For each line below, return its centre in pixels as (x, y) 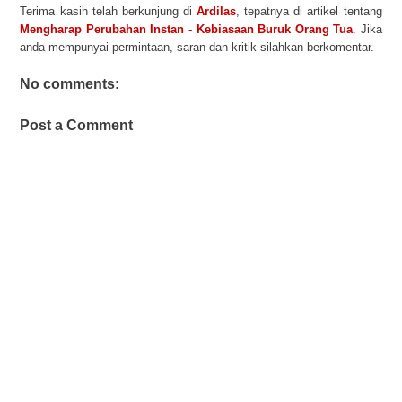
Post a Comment (77, 126)
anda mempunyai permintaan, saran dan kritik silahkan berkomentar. (197, 48)
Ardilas (217, 12)
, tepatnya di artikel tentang (309, 12)
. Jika (367, 30)
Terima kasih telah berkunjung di (109, 12)
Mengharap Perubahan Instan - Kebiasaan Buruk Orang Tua (187, 30)
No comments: (70, 84)
